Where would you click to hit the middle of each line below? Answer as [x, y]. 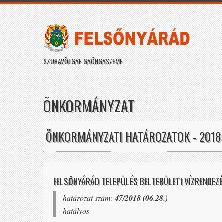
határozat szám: [89, 197]
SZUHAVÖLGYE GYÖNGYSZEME [83, 61]
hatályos [76, 210]
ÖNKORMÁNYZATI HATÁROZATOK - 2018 [133, 136]
